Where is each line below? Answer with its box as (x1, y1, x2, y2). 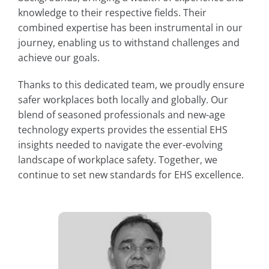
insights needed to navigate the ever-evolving (18, 137, 223, 151)
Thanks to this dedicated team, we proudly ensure (18, 77, 244, 91)
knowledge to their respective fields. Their (18, 5, 207, 19)
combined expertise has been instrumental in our (18, 20, 243, 34)
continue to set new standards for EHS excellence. (18, 167, 244, 181)
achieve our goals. (18, 50, 100, 64)
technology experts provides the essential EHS (18, 122, 228, 136)
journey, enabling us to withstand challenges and (18, 35, 240, 49)
